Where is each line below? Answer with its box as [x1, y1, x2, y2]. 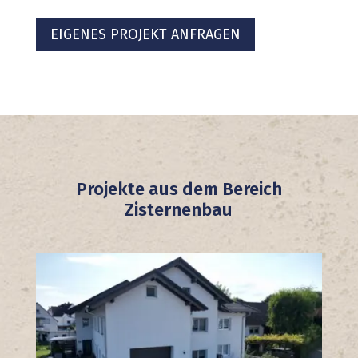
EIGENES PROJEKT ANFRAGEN [50, 26, 241, 44]
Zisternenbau [125, 198, 233, 221]
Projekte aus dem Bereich [75, 177, 282, 200]
